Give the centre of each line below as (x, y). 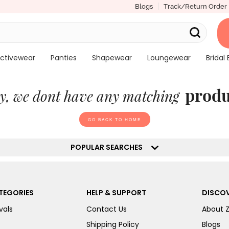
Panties (63, 58)
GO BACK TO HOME (114, 119)
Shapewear (112, 58)
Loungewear (169, 58)
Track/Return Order (195, 6)
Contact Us (106, 209)
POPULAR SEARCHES (110, 147)
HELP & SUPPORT (116, 192)
